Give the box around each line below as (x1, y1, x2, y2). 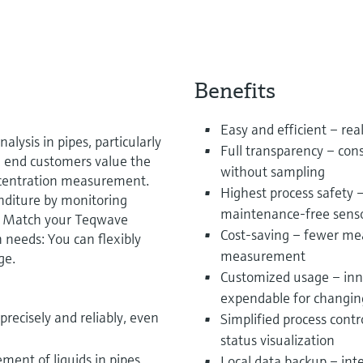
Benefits (194, 75, 275, 105)
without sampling (220, 161, 325, 181)
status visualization (220, 330, 335, 349)
